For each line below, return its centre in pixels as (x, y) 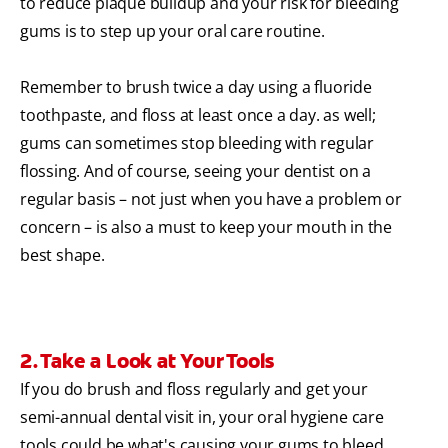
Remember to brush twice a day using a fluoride (196, 87)
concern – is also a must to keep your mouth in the (206, 227)
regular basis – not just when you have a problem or (211, 199)
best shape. (62, 255)
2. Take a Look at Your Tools (147, 361)
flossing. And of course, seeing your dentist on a (196, 171)
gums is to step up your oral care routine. (172, 31)
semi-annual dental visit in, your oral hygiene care (202, 417)
